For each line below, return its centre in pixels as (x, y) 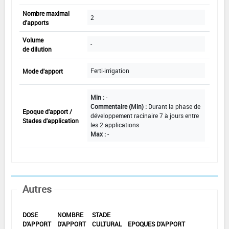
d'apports (36, 23)
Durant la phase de (174, 107)
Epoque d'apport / (47, 112)
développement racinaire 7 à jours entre (145, 116)
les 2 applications (115, 125)
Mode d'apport (43, 71)
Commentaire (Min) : (119, 107)
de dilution (37, 49)
